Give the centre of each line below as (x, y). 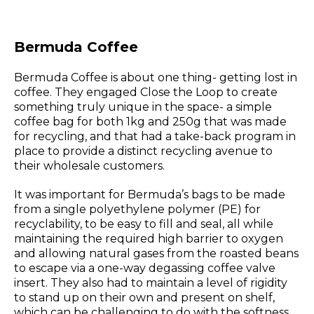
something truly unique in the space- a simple (143, 107)
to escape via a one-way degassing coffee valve (145, 268)
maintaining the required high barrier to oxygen (149, 239)
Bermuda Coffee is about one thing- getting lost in (156, 78)
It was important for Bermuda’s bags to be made (150, 195)
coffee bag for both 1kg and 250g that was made (150, 122)
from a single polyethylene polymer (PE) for (137, 210)
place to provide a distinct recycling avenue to (143, 151)
